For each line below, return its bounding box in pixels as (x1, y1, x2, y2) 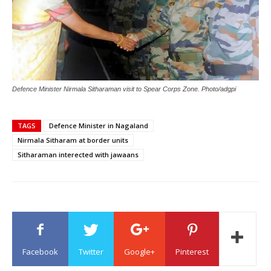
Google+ (124, 246, 155, 258)
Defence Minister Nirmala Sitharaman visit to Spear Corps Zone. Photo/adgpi (12, 85, 236, 93)
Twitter (79, 246, 103, 258)
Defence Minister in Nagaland (49, 121, 148, 131)
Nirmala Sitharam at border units (18, 135, 128, 145)
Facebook (22, 246, 58, 258)
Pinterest (175, 246, 209, 258)
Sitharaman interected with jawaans (18, 150, 139, 160)
